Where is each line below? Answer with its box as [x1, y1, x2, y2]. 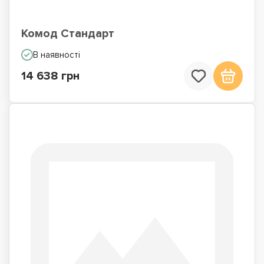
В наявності [33, 49, 80, 60]
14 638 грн [21, 69, 80, 83]
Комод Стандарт [21, 27, 114, 41]
